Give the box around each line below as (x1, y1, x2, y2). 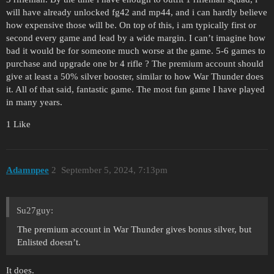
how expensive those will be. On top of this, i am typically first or (6, 20, 256, 31)
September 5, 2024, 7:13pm (61, 165, 168, 175)
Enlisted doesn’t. (17, 237, 81, 248)
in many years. (6, 97, 62, 108)
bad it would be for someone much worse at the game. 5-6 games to (6, 46, 265, 56)
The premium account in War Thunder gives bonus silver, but (17, 224, 251, 235)
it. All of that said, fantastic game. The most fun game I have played (6, 84, 265, 95)
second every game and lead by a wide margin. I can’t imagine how (6, 33, 265, 43)
